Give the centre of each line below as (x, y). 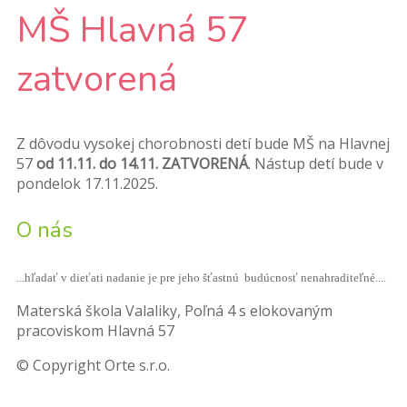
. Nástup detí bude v (316, 164)
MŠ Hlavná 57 (133, 30)
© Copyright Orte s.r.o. (93, 366)
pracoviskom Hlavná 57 (95, 331)
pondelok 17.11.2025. (87, 184)
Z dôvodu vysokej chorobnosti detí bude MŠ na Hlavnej (203, 144)
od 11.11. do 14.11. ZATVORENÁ (142, 164)
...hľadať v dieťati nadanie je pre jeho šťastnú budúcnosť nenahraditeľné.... (201, 278)
